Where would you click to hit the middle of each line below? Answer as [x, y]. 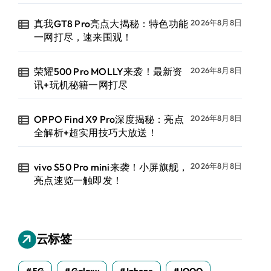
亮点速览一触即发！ [78, 180]
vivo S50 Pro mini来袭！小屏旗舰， [111, 167]
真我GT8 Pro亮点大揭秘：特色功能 [111, 24]
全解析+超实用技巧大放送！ [96, 132]
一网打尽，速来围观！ [83, 37]
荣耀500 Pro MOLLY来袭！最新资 [108, 71]
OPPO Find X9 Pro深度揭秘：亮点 [109, 119]
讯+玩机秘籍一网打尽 [81, 85]
